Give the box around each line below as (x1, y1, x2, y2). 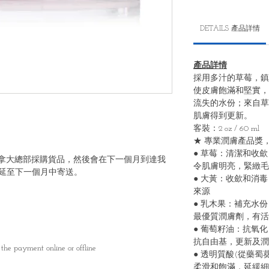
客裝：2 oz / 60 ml (193, 124, 259, 133)
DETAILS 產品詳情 (199, 25, 260, 32)
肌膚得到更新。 (193, 112, 252, 121)
